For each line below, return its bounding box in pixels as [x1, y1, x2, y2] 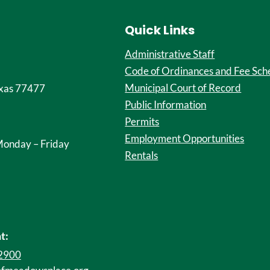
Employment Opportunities [125, 132, 245, 145]
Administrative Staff [125, 48, 215, 60]
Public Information [125, 98, 207, 111]
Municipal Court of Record [125, 81, 242, 94]
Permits [125, 115, 160, 128]
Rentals [125, 149, 159, 162]
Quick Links [125, 22, 195, 39]
